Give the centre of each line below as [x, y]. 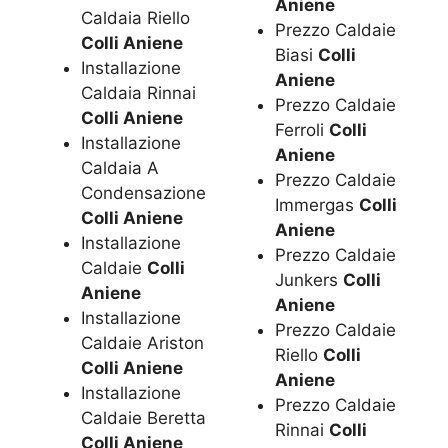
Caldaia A [120, 167]
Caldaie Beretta [143, 417]
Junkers [309, 280]
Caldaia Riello [135, 17]
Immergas [317, 205]
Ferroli [302, 130]
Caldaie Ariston [142, 342]
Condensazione [143, 192]
